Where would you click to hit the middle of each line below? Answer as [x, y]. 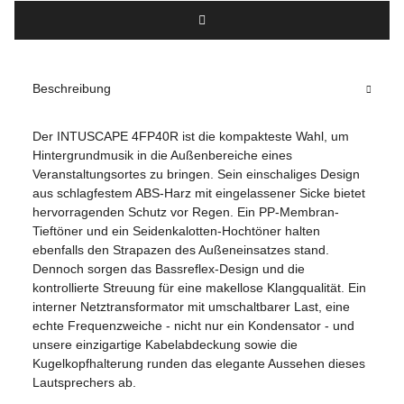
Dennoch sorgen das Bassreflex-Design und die [169, 268]
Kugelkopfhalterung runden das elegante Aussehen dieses [199, 363]
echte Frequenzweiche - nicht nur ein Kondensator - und [193, 325]
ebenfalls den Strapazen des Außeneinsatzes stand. [181, 249]
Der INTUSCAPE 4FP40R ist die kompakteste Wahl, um [191, 136]
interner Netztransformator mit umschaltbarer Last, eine [191, 306]
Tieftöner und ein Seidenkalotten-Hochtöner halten [176, 230]
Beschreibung [72, 88]
